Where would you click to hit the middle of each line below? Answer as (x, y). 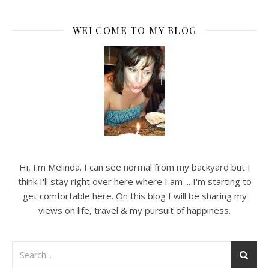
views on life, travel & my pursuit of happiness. (134, 210)
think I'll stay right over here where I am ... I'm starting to (134, 181)
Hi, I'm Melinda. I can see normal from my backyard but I (134, 167)
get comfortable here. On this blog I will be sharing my (134, 195)
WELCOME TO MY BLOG (134, 30)
